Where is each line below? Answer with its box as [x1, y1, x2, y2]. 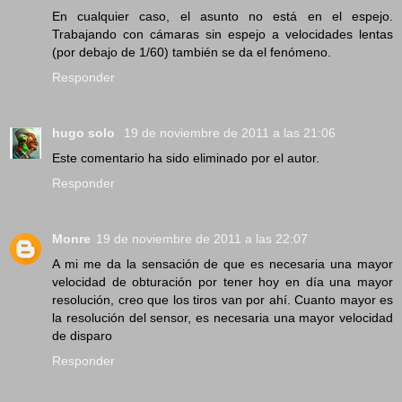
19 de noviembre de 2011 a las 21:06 [124, 126, 336, 141]
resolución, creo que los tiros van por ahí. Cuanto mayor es [52, 293, 393, 308]
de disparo [52, 328, 112, 344]
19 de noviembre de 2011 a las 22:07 [96, 232, 308, 247]
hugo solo [52, 126, 118, 141]
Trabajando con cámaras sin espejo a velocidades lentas [52, 27, 393, 42]
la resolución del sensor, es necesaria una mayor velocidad [52, 310, 393, 326]
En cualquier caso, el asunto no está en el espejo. [52, 9, 393, 24]
